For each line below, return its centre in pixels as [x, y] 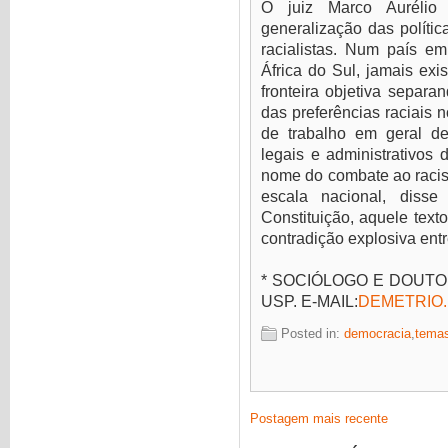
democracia [377, 334]
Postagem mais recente [319, 419]
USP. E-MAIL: [309, 301]
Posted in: [312, 334]
